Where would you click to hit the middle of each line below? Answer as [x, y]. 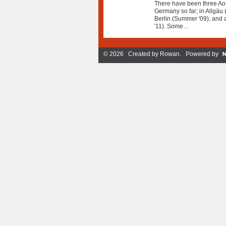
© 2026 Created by [131, 54]
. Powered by [199, 54]
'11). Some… [172, 26]
